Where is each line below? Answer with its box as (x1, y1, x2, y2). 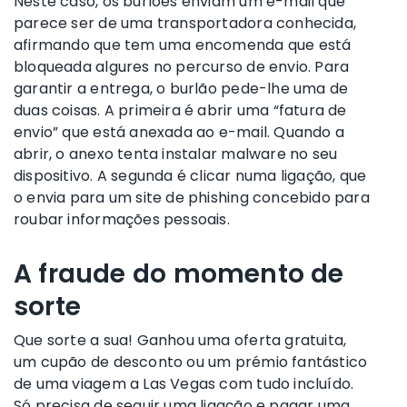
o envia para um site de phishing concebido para (14, 186, 370, 208)
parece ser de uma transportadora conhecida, (14, 12, 357, 34)
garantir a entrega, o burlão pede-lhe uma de (14, 77, 349, 99)
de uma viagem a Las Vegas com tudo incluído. (14, 372, 354, 394)
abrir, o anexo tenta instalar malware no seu (14, 143, 338, 164)
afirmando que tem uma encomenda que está (14, 34, 352, 55)
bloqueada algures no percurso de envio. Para (14, 55, 350, 77)
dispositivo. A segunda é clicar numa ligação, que (14, 164, 367, 186)
